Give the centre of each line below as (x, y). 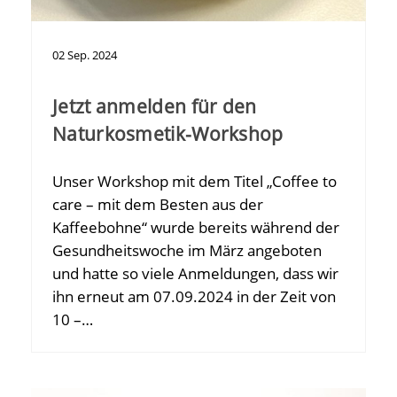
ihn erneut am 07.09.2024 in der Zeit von (194, 297)
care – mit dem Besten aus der (158, 205)
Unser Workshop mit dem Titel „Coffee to (195, 182)
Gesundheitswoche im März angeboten (187, 251)
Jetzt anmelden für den (155, 107)
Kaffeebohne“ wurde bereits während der (196, 228)
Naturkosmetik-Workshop (168, 134)
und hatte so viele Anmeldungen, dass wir (195, 274)
